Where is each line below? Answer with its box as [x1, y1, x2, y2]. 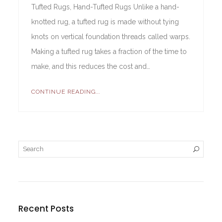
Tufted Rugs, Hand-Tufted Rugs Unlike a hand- [31, 3, 180, 11]
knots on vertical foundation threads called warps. [31, 33, 191, 41]
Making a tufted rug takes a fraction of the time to [31, 48, 187, 55]
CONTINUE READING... [31, 88, 101, 95]
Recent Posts [18, 203, 74, 215]
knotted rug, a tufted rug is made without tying [31, 18, 179, 26]
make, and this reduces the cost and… [31, 62, 151, 70]
